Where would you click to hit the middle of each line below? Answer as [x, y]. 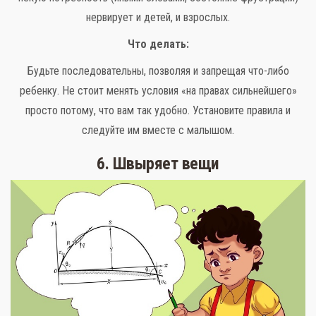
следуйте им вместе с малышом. [158, 130]
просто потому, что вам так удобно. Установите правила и [158, 111]
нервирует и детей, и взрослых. [158, 18]
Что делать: [158, 44]
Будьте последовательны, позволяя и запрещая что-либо [158, 71]
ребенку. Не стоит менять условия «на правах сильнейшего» [158, 91]
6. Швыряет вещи [158, 164]
